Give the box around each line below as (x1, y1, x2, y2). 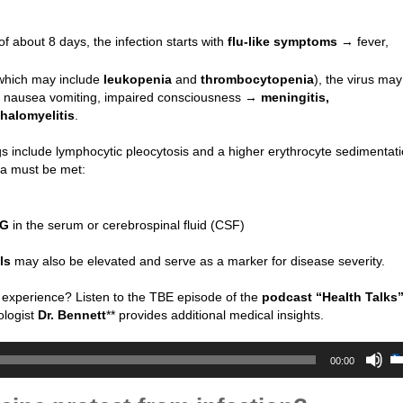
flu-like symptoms (228, 34, 341, 49)
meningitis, (261, 90, 329, 105)
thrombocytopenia (201, 72, 314, 87)
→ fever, (341, 34, 389, 49)
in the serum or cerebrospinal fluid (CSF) (9, 218, 245, 233)
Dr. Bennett (38, 308, 106, 323)
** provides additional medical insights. (106, 308, 324, 323)
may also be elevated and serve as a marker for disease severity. (11, 254, 385, 269)
